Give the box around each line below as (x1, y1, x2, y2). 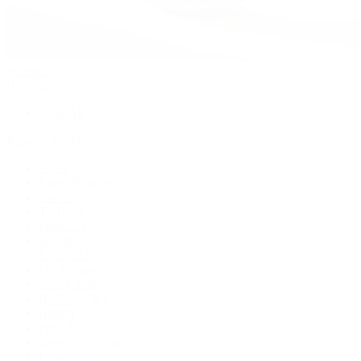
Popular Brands (6, 133, 85, 147)
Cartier (39, 189, 73, 204)
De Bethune (39, 262, 100, 276)
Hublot (39, 305, 74, 320)
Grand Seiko (39, 276, 103, 291)
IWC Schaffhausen (39, 320, 135, 334)
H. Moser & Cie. (39, 291, 124, 305)
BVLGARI (39, 247, 98, 262)
